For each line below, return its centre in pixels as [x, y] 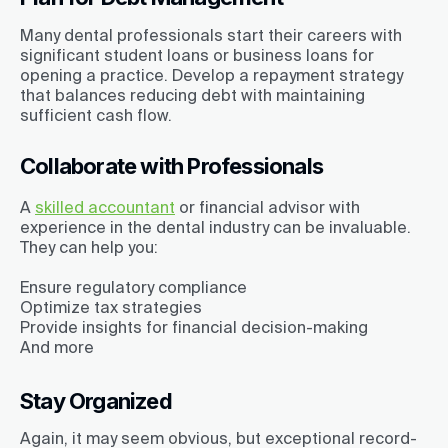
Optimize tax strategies [111, 306]
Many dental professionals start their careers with [211, 34]
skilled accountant [105, 206]
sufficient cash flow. [96, 114]
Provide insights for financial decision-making [194, 326]
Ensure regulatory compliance [133, 286]
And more [57, 346]
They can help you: [89, 246]
